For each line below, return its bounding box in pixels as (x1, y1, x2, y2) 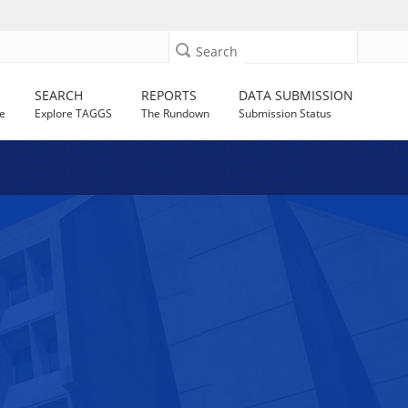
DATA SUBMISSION (239, 87, 354, 104)
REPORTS (141, 87, 198, 104)
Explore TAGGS (35, 106, 113, 121)
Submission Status (239, 106, 332, 121)
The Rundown (141, 106, 210, 121)
